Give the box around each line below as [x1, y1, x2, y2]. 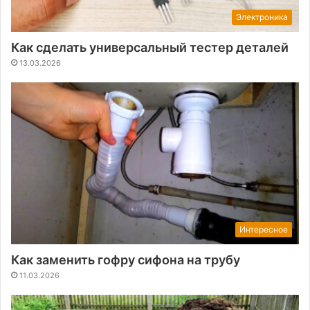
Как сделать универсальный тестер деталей [11, 39, 289, 55]
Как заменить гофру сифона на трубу [11, 253, 240, 268]
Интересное [239, 224, 288, 235]
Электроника [236, 11, 288, 22]
